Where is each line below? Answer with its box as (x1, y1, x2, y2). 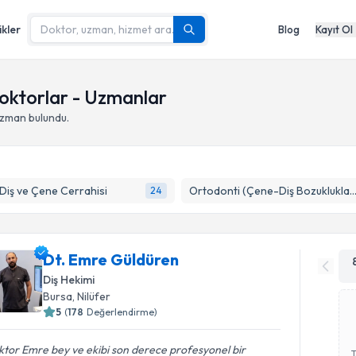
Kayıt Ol (315, 22, 353, 36)
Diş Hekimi (43, 273, 95, 287)
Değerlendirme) (87, 306, 158, 318)
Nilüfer (77, 289, 111, 304)
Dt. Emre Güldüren (43, 250, 180, 269)
